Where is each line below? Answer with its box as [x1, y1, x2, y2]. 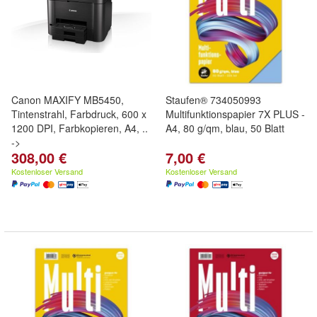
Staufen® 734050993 [166, 93, 261, 107]
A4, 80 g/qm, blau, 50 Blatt [166, 121, 284, 135]
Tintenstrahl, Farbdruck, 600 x [11, 107, 146, 121]
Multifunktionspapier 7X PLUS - [166, 107, 305, 121]
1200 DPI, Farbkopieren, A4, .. [11, 121, 148, 135]
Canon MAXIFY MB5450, [11, 93, 124, 107]
